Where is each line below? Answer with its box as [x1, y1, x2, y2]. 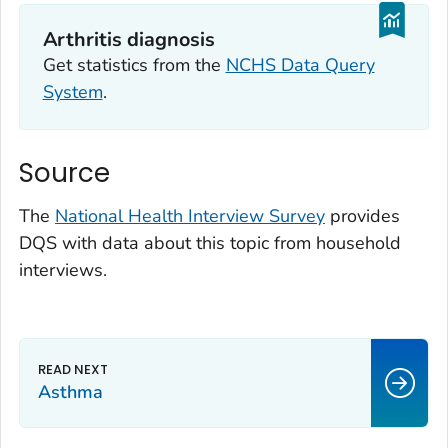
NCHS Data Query [225, 53, 375, 78]
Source [19, 154, 110, 191]
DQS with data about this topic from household [19, 231, 401, 256]
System [42, 80, 103, 105]
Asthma [38, 380, 103, 405]
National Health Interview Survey [55, 204, 325, 229]
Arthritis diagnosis [42, 26, 216, 54]
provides [325, 204, 400, 229]
